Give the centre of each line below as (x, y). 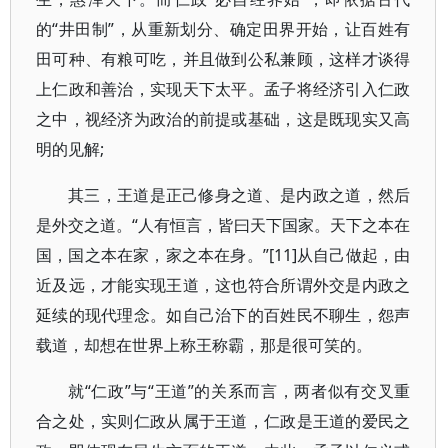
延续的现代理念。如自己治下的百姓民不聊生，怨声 (223, 315)
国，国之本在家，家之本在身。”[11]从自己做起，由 (223, 255)
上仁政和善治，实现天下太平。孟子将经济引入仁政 (223, 89)
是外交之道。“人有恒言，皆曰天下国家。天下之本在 (223, 225)
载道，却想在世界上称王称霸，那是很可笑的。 (204, 345)
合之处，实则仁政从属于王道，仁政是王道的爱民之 (223, 421)
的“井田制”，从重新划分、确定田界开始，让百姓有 (223, 29)
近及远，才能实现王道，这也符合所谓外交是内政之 (223, 285)
